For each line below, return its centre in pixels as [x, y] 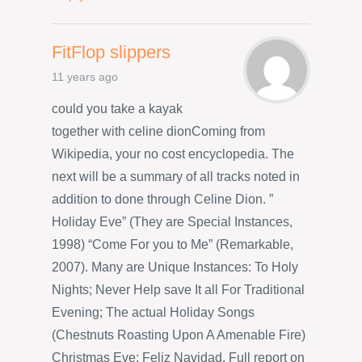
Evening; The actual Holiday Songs [153, 313]
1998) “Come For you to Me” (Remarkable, [173, 245]
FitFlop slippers [111, 52]
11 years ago [85, 77]
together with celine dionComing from [158, 132]
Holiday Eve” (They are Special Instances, [172, 222]
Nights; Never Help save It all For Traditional [178, 290]
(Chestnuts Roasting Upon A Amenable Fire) [179, 335]
